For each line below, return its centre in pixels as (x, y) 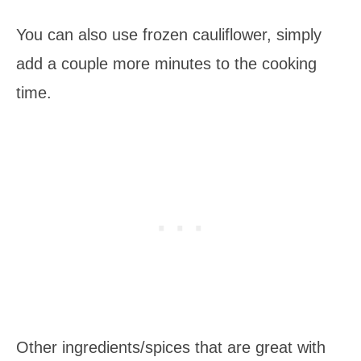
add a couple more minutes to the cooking (166, 63)
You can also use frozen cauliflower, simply (169, 34)
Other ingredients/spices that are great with (171, 347)
